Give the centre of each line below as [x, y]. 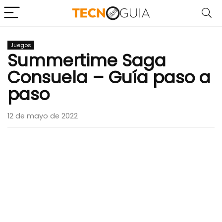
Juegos [21, 45]
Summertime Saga [87, 60]
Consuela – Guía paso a [109, 77]
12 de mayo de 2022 [43, 116]
